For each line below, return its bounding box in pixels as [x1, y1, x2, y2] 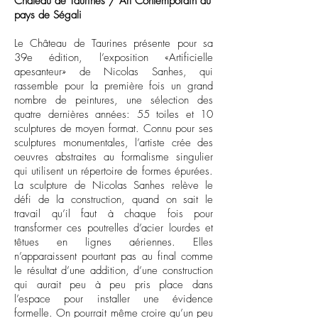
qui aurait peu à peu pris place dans [14, 278, 213, 292]
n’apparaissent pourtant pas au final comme [14, 249, 213, 263]
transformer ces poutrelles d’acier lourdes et [14, 221, 213, 235]
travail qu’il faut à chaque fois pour [14, 207, 213, 221]
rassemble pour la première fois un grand [14, 79, 213, 93]
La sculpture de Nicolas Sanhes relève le [14, 178, 213, 192]
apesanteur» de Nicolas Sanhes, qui [14, 65, 213, 79]
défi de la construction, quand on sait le [14, 192, 213, 207]
